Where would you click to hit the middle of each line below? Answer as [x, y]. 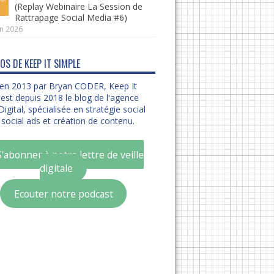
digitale [56, 168]
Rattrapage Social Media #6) [71, 17]
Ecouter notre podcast [63, 193]
